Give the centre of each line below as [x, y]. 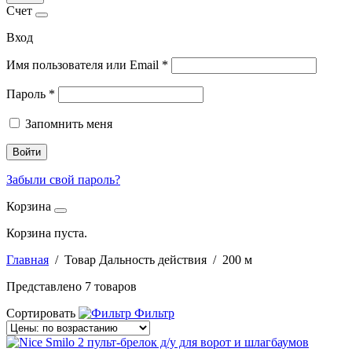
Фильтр [153, 313]
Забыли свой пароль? [63, 180]
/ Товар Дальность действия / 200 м [150, 260]
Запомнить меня [69, 124]
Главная [27, 260]
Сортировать [41, 313]
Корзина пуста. [47, 233]
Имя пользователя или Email [84, 65]
